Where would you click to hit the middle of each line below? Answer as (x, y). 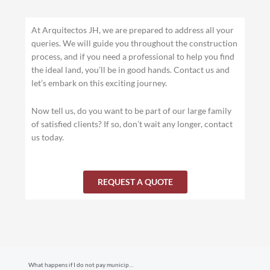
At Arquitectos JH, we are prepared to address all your (133, 30)
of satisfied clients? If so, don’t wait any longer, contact (132, 124)
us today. (48, 137)
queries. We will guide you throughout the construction (135, 43)
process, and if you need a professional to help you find (133, 56)
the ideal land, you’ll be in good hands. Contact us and (131, 69)
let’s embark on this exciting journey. (99, 83)
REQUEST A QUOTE (135, 181)
